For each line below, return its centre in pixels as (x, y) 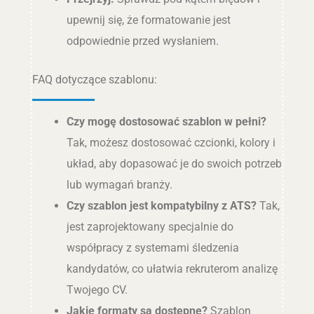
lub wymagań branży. (119, 184)
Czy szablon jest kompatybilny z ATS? (161, 205)
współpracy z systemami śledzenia (152, 247)
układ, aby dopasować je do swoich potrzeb (174, 163)
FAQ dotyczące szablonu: (94, 79)
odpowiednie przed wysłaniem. (142, 41)
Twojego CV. (97, 289)
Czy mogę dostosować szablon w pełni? (166, 121)
